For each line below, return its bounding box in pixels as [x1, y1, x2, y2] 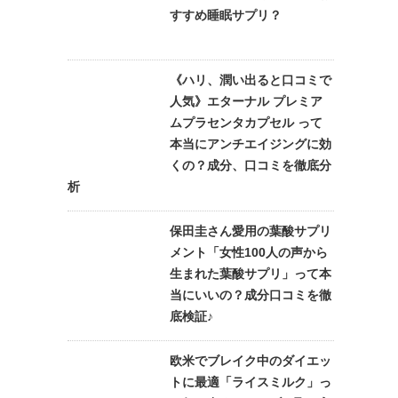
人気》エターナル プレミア [170, 94, 322, 108]
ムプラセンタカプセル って [170, 115, 322, 130]
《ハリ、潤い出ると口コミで [170, 73, 331, 87]
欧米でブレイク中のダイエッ [170, 354, 331, 368]
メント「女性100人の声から [170, 245, 328, 259]
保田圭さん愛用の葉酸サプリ [170, 224, 331, 238]
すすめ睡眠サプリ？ [170, 8, 282, 22]
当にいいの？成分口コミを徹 [170, 288, 331, 302]
